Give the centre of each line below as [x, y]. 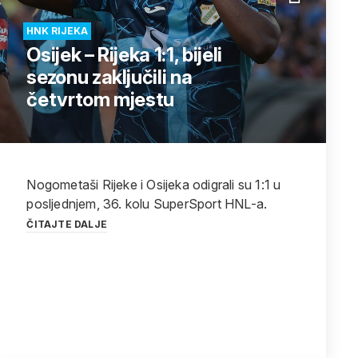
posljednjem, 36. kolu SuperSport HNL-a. [147, 204]
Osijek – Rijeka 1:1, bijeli [124, 55]
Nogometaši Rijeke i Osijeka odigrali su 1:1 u [154, 185]
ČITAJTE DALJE [67, 224]
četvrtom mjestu [101, 99]
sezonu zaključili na [109, 77]
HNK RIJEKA [58, 31]
